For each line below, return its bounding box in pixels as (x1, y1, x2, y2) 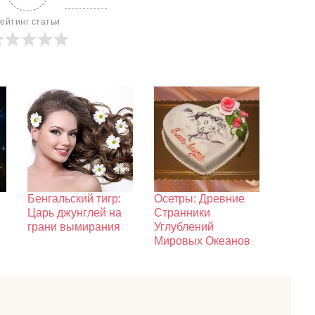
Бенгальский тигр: (27, 193, 121, 205)
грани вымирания (27, 221, 120, 233)
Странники (154, 207, 210, 219)
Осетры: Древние (154, 193, 245, 205)
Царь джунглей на (27, 207, 122, 219)
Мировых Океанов (154, 235, 250, 247)
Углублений (154, 221, 214, 233)
